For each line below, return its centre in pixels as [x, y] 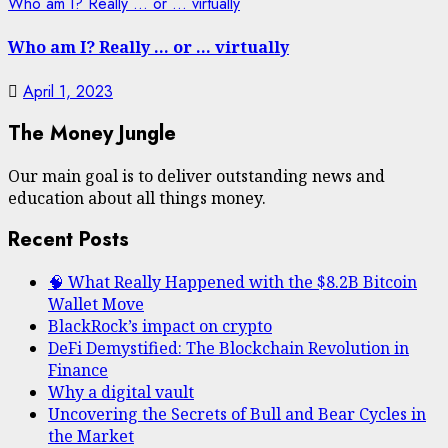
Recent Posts [68, 240]
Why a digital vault [121, 392]
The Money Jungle [92, 134]
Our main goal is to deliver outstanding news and [196, 175]
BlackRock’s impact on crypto [160, 326]
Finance [78, 370]
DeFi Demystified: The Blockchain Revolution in [228, 348]
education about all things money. [137, 197]
